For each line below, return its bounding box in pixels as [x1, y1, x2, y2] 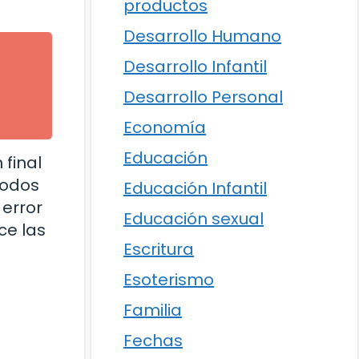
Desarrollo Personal [123, 85, 283, 108]
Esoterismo [123, 268, 214, 291]
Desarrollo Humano [123, 24, 281, 47]
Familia [123, 298, 182, 321]
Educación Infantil [123, 176, 267, 200]
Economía [123, 115, 206, 139]
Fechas [123, 329, 183, 352]
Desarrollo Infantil [123, 54, 267, 78]
